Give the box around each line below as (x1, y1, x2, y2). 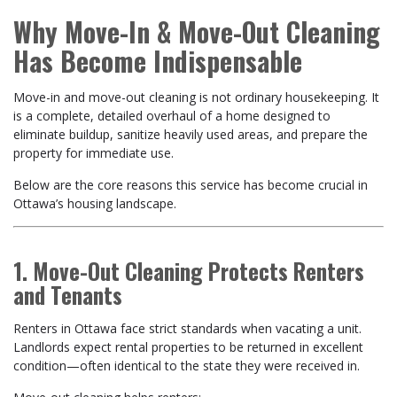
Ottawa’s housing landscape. (13, 195, 176, 212)
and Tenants (13, 278, 122, 311)
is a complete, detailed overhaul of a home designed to (13, 107, 331, 124)
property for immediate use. (13, 144, 174, 161)
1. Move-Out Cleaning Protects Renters (13, 254, 364, 287)
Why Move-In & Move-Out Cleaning (13, 12, 380, 51)
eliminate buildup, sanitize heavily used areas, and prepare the (13, 126, 368, 143)
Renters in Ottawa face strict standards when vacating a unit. (13, 320, 362, 337)
